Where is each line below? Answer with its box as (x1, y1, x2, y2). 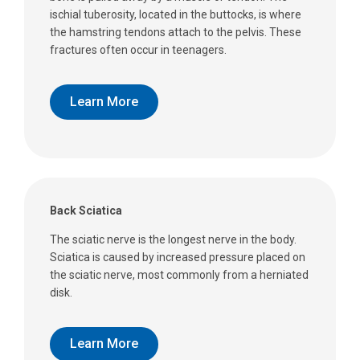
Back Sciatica (50, 203, 122, 217)
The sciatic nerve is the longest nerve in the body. (50, 232, 297, 246)
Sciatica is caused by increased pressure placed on (50, 250, 305, 264)
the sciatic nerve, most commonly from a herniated (50, 268, 309, 281)
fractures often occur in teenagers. (50, 43, 227, 57)
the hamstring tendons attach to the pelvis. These (50, 26, 301, 39)
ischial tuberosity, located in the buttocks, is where (50, 8, 301, 22)
